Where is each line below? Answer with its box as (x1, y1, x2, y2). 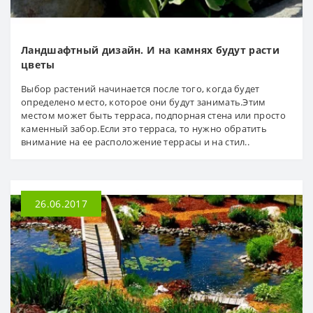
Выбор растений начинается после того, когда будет (21, 82, 260, 96)
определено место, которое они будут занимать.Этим (21, 96, 266, 109)
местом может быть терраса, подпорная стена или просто (21, 109, 286, 122)
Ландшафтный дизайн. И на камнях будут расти (21, 43, 279, 57)
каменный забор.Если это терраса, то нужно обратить (21, 122, 267, 136)
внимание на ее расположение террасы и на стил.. (21, 136, 250, 149)
